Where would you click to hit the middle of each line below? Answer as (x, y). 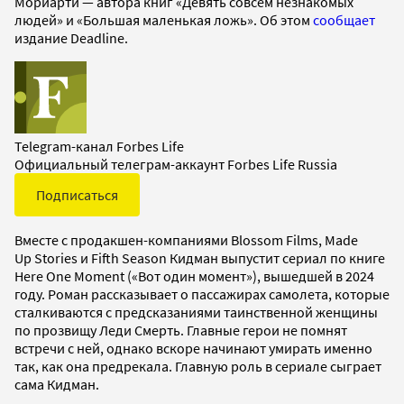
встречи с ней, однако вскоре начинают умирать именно (193, 348)
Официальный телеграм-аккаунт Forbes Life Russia (176, 164)
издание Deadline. (71, 37)
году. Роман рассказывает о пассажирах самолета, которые (202, 294)
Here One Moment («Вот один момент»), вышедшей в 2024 (194, 275)
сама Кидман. (57, 384)
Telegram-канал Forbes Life (99, 146)
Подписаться (77, 194)
